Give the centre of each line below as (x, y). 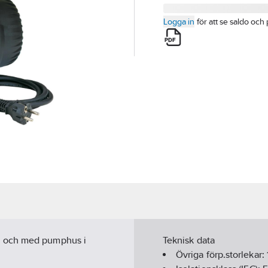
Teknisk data (189, 240)
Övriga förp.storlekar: (221, 255)
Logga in (179, 22)
